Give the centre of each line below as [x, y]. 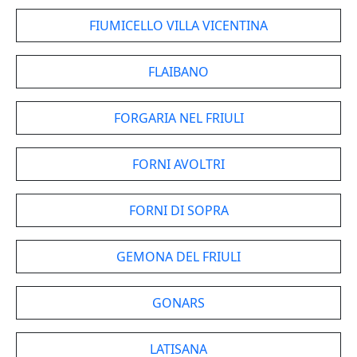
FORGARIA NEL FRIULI [178, 118]
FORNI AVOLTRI [178, 164]
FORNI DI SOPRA [178, 210]
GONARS [178, 303]
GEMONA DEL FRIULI [178, 257]
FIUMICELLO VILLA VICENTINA [178, 25]
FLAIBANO [178, 72]
